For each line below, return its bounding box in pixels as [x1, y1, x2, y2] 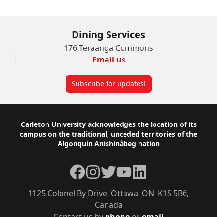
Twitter [100, 164, 126, 175]
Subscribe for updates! [71, 79, 146, 88]
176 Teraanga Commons [64, 43, 153, 53]
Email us [92, 54, 125, 65]
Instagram [85, 164, 123, 175]
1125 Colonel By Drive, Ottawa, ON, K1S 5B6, [28, 188, 189, 199]
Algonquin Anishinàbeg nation [57, 139, 160, 148]
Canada [94, 200, 123, 210]
